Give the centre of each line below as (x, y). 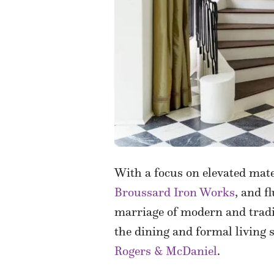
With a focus (149, 172)
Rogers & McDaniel (166, 250)
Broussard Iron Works (175, 192)
